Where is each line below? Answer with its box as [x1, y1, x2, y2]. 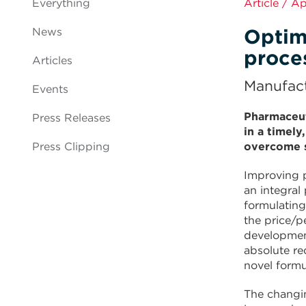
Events [32, 83, 68, 96]
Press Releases [32, 111, 111, 124]
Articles [32, 54, 72, 67]
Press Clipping [32, 140, 110, 153]
